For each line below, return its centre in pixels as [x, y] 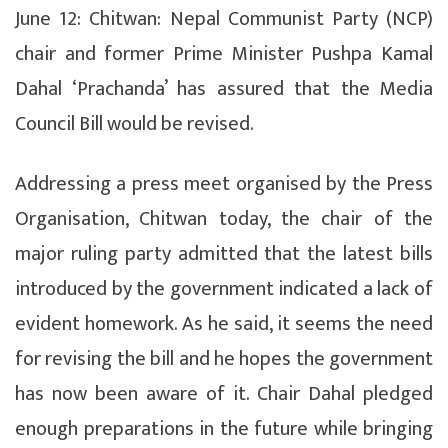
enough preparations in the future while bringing [224, 428]
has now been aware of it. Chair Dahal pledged [224, 393]
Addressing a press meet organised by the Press [224, 183]
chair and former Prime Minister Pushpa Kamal [224, 53]
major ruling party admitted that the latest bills [224, 253]
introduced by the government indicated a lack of [224, 288]
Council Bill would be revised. [134, 123]
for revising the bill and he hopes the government [224, 358]
